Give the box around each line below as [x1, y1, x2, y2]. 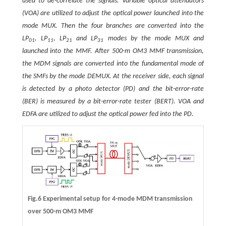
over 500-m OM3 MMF [27, 207, 93, 215]
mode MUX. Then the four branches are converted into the [22, 22, 204, 30]
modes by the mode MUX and [103, 35, 204, 43]
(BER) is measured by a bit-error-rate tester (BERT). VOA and [22, 98, 204, 106]
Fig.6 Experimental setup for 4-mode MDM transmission [27, 195, 193, 203]
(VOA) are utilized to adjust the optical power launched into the [22, 10, 204, 18]
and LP [72, 35, 98, 43]
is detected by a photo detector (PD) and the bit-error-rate [22, 85, 204, 93]
